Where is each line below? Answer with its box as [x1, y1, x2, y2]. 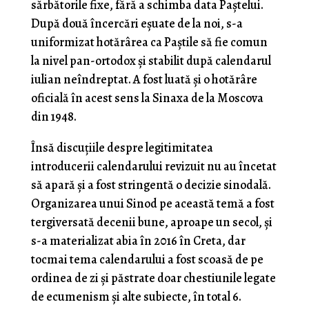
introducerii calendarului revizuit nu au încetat [30, 158, 277, 175]
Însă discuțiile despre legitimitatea [30, 139, 213, 157]
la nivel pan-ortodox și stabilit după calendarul [30, 52, 271, 70]
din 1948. [30, 108, 77, 126]
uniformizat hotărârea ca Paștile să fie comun [30, 34, 268, 51]
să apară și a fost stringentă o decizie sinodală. [30, 177, 271, 194]
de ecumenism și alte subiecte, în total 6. [30, 288, 241, 306]
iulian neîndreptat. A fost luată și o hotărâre [30, 71, 257, 88]
